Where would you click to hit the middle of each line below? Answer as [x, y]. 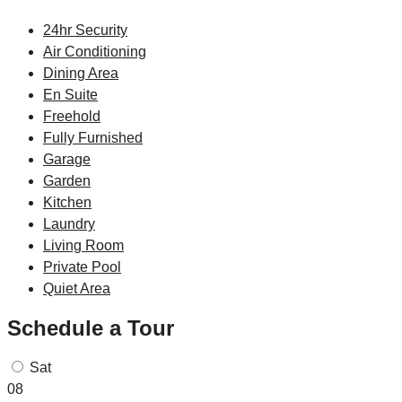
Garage [67, 159]
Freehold [72, 116]
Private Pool [82, 267]
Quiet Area [77, 288]
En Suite [70, 94]
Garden [67, 180]
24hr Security [85, 30]
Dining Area [81, 73]
